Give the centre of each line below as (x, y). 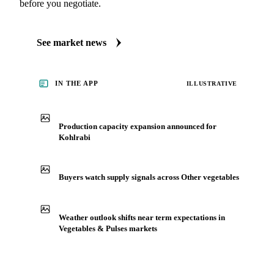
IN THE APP (77, 83)
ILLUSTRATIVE (212, 83)
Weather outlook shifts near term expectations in (142, 217)
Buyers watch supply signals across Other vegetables (149, 177)
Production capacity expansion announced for (138, 126)
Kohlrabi (75, 137)
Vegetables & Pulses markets (108, 228)
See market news (72, 43)
